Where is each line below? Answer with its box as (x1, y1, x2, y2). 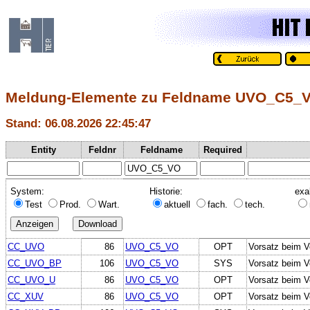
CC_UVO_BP (8, 257, 62, 268)
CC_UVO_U (8, 274, 55, 285)
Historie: (149, 185, 183, 197)
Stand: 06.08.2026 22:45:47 (6, 116, 151, 131)
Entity (31, 144, 56, 155)
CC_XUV (8, 291, 44, 302)
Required (203, 144, 242, 155)
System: (10, 185, 44, 197)
